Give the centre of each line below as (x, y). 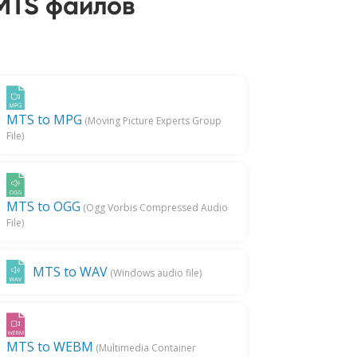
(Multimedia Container (144, 347)
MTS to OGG (43, 206)
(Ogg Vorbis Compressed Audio (154, 207)
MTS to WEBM (49, 346)
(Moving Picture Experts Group (151, 121)
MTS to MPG (44, 120)
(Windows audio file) (154, 273)
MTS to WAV (70, 271)
